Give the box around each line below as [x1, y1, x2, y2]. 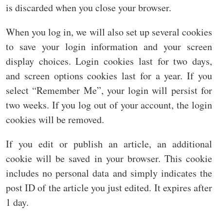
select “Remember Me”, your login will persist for [6, 84, 212, 97]
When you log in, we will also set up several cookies [6, 25, 212, 39]
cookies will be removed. [6, 113, 104, 127]
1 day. [6, 196, 29, 209]
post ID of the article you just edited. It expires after [6, 181, 212, 195]
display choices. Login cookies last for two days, [6, 54, 212, 68]
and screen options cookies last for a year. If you [6, 69, 212, 83]
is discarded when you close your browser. [6, 1, 171, 15]
